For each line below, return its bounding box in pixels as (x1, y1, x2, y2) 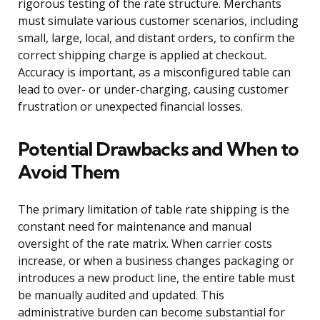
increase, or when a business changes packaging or (18, 253, 294, 269)
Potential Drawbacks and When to (18, 137, 299, 161)
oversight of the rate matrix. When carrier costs (18, 236, 272, 252)
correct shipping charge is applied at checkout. (18, 47, 266, 64)
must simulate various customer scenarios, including (18, 13, 299, 29)
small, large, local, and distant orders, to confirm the (18, 30, 295, 46)
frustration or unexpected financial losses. (18, 99, 243, 115)
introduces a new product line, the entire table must (18, 270, 295, 286)
